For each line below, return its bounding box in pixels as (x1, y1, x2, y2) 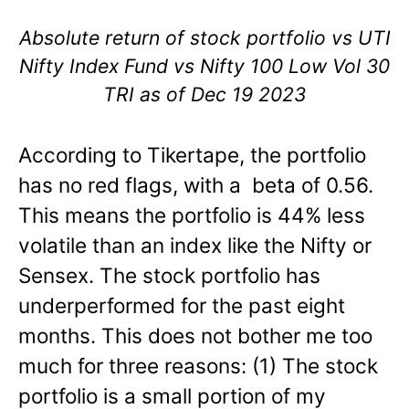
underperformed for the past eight (18, 293, 345, 319)
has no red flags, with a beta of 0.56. (18, 173, 373, 198)
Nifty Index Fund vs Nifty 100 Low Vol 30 (19, 54, 390, 79)
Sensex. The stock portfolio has (18, 263, 320, 288)
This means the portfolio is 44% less (18, 203, 365, 228)
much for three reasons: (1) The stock (18, 353, 378, 379)
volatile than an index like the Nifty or (18, 233, 372, 258)
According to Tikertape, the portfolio (18, 142, 366, 168)
